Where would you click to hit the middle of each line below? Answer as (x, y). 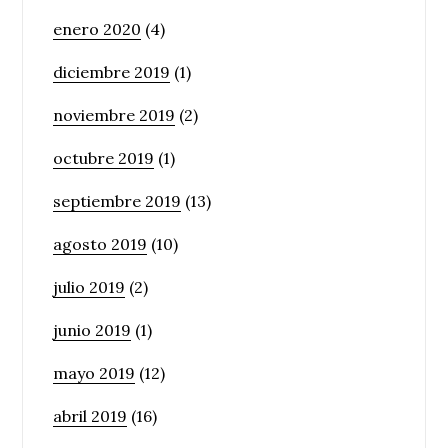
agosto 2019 (100, 243)
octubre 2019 (104, 157)
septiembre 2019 (117, 200)
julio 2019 (89, 286)
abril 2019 (90, 415)
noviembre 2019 (114, 114)
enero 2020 (97, 28)
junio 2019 (92, 329)
